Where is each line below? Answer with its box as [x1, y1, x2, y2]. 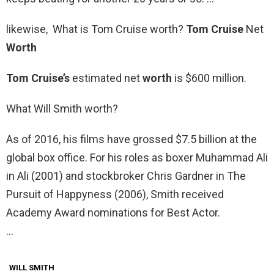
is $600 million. [172, 72, 246, 85]
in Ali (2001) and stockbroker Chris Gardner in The [6, 169, 246, 183]
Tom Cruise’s [6, 72, 70, 85]
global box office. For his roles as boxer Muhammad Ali [6, 151, 268, 165]
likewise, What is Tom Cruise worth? [6, 23, 186, 36]
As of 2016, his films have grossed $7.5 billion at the [6, 133, 257, 146]
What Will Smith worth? [6, 102, 118, 116]
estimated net [70, 72, 143, 85]
